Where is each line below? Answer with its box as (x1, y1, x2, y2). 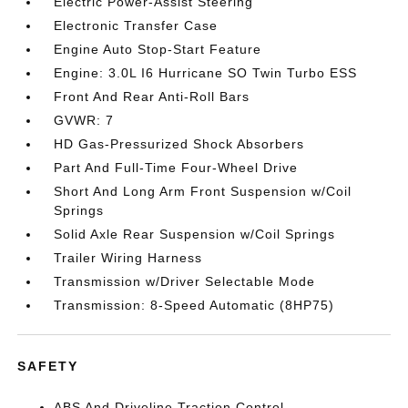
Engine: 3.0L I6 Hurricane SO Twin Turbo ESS (54, 66, 358, 80)
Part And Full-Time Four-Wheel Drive (54, 160, 299, 175)
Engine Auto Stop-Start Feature (54, 42, 262, 56)
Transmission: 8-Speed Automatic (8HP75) (54, 298, 335, 312)
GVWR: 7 (54, 113, 115, 127)
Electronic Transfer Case (54, 18, 219, 33)
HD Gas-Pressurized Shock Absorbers (54, 137, 305, 151)
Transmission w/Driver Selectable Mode (54, 274, 316, 289)
